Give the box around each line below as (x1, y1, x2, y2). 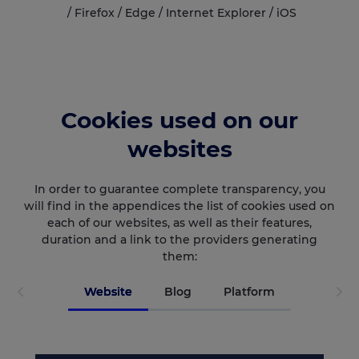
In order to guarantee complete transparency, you (34, 182, 325, 197)
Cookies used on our (61, 107, 298, 135)
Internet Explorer (166, 6, 266, 21)
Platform (224, 284, 275, 299)
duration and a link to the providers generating (42, 232, 317, 248)
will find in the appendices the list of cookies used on (24, 199, 335, 214)
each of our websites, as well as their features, (47, 216, 312, 231)
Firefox (75, 6, 115, 21)
